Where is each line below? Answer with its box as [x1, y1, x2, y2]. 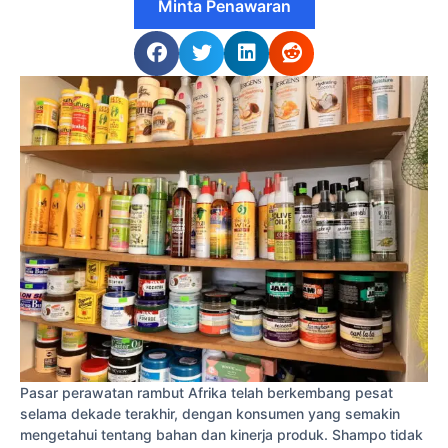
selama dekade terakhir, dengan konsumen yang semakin [20, 404, 400, 422]
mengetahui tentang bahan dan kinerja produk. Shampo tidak [20, 425, 423, 443]
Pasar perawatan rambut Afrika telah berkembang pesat [20, 383, 393, 401]
